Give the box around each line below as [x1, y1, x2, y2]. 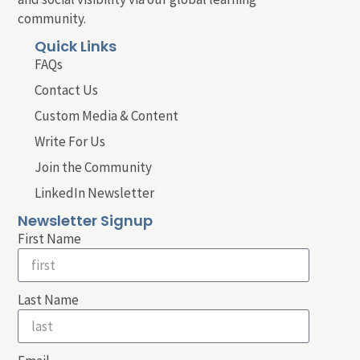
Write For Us [34, 132, 105, 150]
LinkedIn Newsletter [34, 183, 154, 202]
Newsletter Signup [18, 210, 153, 231]
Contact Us [34, 80, 98, 99]
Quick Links [34, 35, 117, 56]
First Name [18, 229, 82, 247]
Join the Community [34, 157, 152, 176]
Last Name [18, 290, 80, 309]
